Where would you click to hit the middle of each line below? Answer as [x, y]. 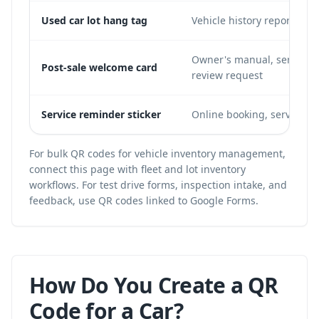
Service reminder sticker [101, 114]
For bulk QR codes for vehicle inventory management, [157, 153]
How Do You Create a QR [154, 285]
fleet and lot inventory [193, 169]
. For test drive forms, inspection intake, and [182, 185]
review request [227, 75]
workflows [53, 185]
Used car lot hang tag [94, 20]
